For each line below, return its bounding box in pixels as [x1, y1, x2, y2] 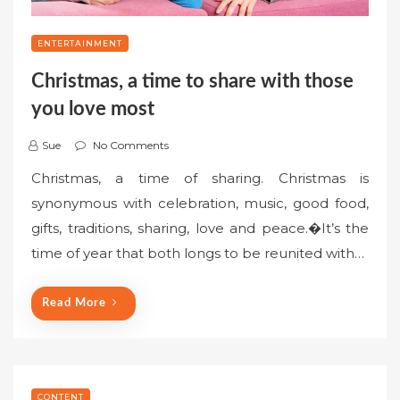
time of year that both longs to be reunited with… [31, 245, 364, 262]
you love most [31, 99, 154, 120]
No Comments [93, 138, 169, 153]
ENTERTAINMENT [37, 38, 122, 49]
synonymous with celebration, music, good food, [31, 195, 369, 212]
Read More [42, 296, 106, 309]
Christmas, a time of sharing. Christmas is [31, 170, 369, 187]
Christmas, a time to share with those [31, 71, 354, 92]
